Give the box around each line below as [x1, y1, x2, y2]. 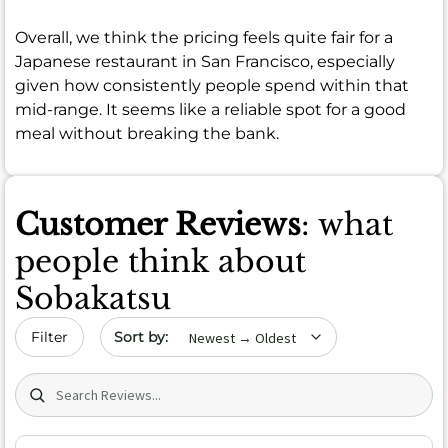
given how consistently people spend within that [15, 75, 409, 95]
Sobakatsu [15, 279, 171, 317]
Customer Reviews [15, 205, 301, 243]
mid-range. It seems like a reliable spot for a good [15, 99, 406, 119]
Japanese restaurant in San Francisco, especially [15, 51, 395, 71]
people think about [15, 242, 306, 280]
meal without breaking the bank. [15, 123, 279, 143]
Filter [31, 327, 68, 346]
